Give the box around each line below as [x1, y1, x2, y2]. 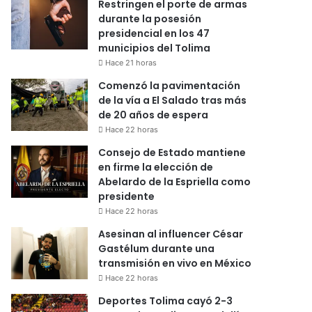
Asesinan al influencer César [98, 226, 244, 241]
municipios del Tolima [98, 40, 211, 55]
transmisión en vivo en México [98, 256, 252, 270]
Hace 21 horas [105, 57, 157, 68]
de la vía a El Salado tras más [98, 93, 247, 107]
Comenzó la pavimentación [98, 78, 241, 93]
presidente [98, 189, 155, 203]
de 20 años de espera [98, 107, 209, 122]
